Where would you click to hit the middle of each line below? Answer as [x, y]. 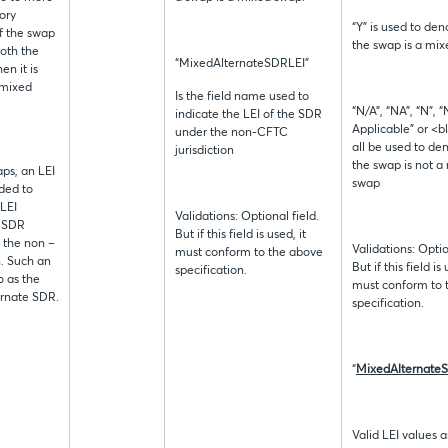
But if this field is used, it [240, 235]
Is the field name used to [242, 97]
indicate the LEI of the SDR [248, 115]
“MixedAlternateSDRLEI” [242, 64]
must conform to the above [249, 253]
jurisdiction [204, 151]
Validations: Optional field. [247, 217]
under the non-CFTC [231, 133]
